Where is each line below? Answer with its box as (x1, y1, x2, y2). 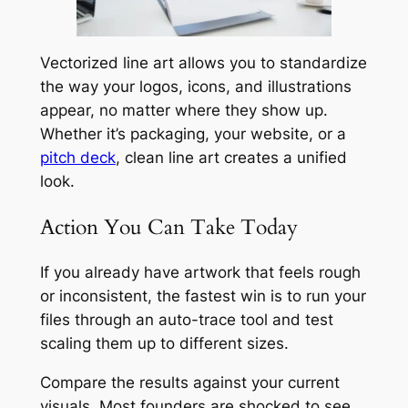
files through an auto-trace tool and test (39, 310, 333, 329)
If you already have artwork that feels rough (39, 262, 361, 281)
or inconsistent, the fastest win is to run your (39, 286, 366, 305)
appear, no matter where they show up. (39, 101, 328, 120)
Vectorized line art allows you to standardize (39, 54, 367, 73)
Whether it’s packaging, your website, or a (39, 125, 346, 144)
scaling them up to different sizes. (39, 333, 289, 352)
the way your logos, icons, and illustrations (39, 77, 352, 97)
